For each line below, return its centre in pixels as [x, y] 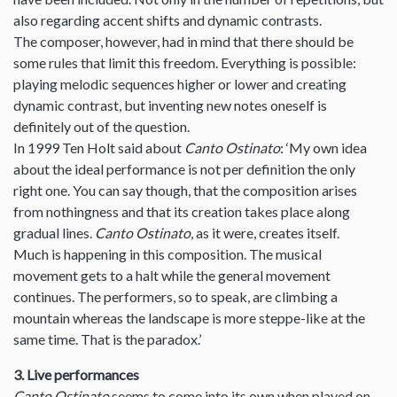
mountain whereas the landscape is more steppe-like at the [189, 318]
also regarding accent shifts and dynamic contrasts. [167, 20]
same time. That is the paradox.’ [107, 339]
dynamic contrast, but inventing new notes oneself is [170, 105]
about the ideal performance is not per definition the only [184, 169]
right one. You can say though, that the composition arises [185, 191]
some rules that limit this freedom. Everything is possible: [185, 63]
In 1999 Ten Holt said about [99, 148]
